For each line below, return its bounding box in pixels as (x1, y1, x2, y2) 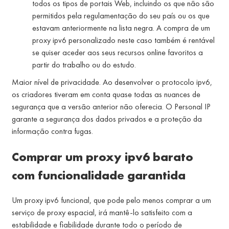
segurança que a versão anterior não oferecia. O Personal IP (12, 101, 211, 112)
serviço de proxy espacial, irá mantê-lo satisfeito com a (12, 207, 192, 218)
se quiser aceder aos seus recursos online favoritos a (32, 47, 203, 58)
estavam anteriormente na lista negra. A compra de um (32, 22, 210, 33)
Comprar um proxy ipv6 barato (12, 148, 193, 165)
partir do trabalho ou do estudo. (32, 59, 136, 70)
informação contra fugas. (12, 125, 93, 136)
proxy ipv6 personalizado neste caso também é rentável (32, 34, 215, 45)
